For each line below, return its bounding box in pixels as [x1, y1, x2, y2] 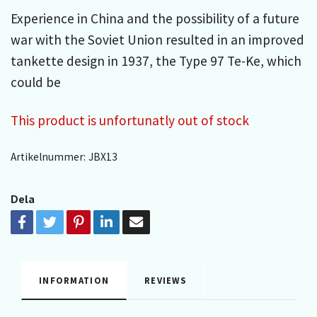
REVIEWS [144, 274, 187, 286]
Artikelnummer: [11, 149, 86, 163]
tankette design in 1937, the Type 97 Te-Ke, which [11, 52, 301, 69]
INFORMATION [39, 274, 110, 286]
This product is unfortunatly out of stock [11, 111, 249, 129]
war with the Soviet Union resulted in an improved [11, 30, 304, 48]
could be [11, 73, 61, 91]
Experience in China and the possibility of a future [11, 9, 299, 27]
